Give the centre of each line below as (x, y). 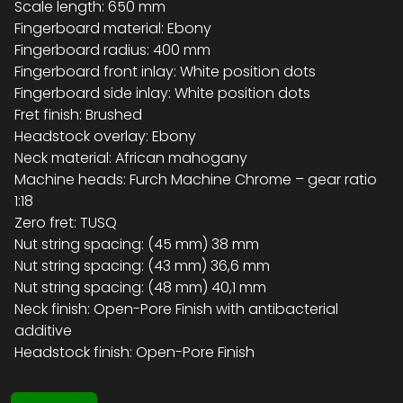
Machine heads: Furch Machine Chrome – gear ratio (196, 180)
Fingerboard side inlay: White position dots (162, 94)
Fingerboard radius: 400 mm (112, 50)
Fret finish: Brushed (78, 115)
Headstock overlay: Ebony (105, 137)
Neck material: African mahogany (131, 158)
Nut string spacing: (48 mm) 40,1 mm (140, 288)
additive (43, 331)
